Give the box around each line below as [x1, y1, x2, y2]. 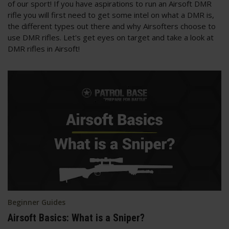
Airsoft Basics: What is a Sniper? [8, 212, 145, 224]
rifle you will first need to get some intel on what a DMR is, [8, 9, 214, 20]
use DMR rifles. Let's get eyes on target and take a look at [8, 32, 214, 42]
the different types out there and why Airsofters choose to [8, 20, 216, 31]
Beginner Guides [8, 197, 65, 207]
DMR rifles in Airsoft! [8, 43, 82, 54]
